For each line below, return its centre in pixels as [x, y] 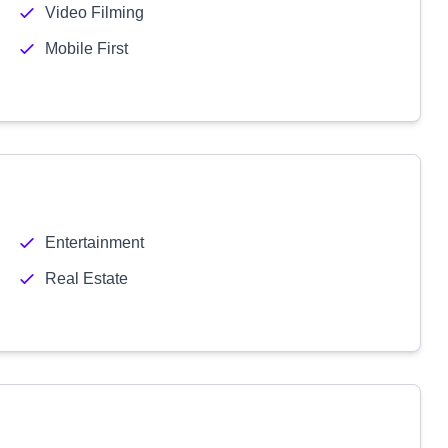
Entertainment [94, 242]
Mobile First [86, 48]
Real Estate [86, 278]
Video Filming [94, 12]
